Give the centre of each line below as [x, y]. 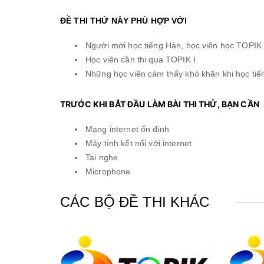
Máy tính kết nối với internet [139, 143]
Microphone [109, 171]
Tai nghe [102, 157]
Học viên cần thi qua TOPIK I [141, 59]
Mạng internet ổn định [127, 129]
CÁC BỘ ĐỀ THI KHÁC [135, 202]
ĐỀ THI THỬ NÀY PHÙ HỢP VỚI [123, 20]
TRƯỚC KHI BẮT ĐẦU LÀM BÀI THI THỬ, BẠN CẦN [160, 104]
